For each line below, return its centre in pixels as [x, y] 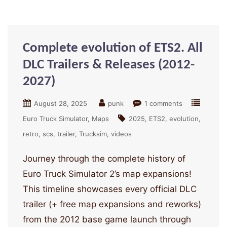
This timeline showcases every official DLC [110, 189]
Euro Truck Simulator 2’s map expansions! [107, 174]
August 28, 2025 [61, 104]
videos [121, 134]
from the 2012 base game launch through [107, 220]
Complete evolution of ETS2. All [113, 49]
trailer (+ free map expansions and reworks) [112, 204]
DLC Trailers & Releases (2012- [109, 65]
